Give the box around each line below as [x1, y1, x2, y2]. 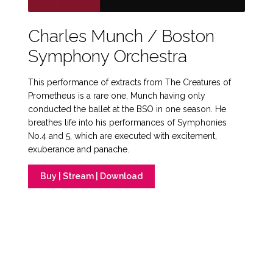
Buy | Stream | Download [40, 171, 143, 182]
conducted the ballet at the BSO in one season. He [28, 104, 227, 114]
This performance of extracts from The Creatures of [28, 77, 232, 87]
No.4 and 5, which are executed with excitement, [28, 130, 218, 141]
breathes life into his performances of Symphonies [28, 117, 227, 127]
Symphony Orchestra [28, 46, 188, 66]
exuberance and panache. [28, 144, 130, 154]
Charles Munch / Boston [28, 26, 215, 46]
